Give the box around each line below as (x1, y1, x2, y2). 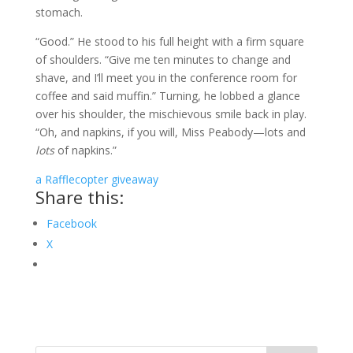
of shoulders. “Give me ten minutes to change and (35, 51, 291, 67)
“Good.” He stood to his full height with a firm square (35, 33, 304, 49)
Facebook (46, 215, 97, 231)
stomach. (35, 4, 83, 20)
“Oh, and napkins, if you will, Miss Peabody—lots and (35, 124, 306, 139)
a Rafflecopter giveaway (35, 171, 158, 187)
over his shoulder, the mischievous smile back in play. (35, 106, 307, 121)
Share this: (35, 184, 124, 209)
